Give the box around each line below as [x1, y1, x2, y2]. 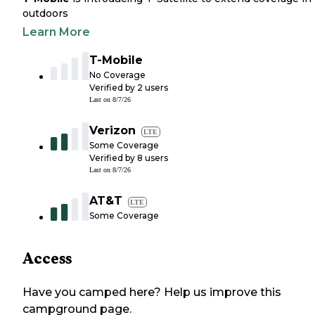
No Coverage [89, 70, 146, 81]
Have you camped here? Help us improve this [22, 285, 281, 300]
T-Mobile [89, 53, 143, 67]
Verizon [89, 124, 136, 138]
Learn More [22, 25, 90, 39]
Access [22, 250, 72, 268]
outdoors [22, 7, 68, 20]
